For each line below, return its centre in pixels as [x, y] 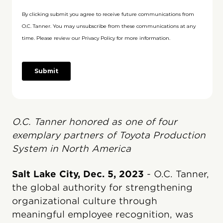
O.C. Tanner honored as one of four [95, 122]
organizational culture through [85, 201]
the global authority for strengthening [102, 187]
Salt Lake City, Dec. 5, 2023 [78, 174]
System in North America [71, 149]
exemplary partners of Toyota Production [109, 135]
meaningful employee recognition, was [103, 214]
